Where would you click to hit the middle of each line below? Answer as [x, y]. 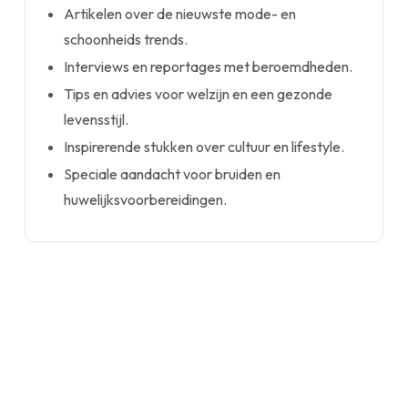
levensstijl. [97, 119]
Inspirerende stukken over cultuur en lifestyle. [204, 147]
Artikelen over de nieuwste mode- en [180, 14]
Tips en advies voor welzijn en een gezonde [199, 94]
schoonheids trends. [126, 39]
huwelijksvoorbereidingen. [146, 199]
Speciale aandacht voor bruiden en [173, 174]
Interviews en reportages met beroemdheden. [209, 66]
